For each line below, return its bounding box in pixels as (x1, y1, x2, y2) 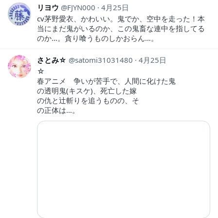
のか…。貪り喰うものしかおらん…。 (37, 33, 158, 43)
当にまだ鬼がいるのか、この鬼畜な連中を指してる (37, 23, 205, 34)
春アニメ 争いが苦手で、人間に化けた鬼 (37, 76, 176, 86)
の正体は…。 (37, 105, 79, 115)
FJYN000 (67, 2, 95, 13)
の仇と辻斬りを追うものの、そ (37, 95, 139, 106)
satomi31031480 (75, 55, 133, 65)
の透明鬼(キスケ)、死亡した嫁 (37, 86, 137, 96)
